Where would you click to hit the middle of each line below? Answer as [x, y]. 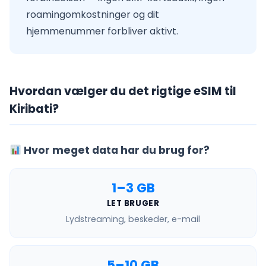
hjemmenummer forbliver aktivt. [102, 31]
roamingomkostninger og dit [93, 15]
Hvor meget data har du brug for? [116, 150]
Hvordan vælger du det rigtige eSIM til [123, 91]
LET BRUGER [133, 203]
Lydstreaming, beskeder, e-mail [133, 219]
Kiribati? [34, 109]
